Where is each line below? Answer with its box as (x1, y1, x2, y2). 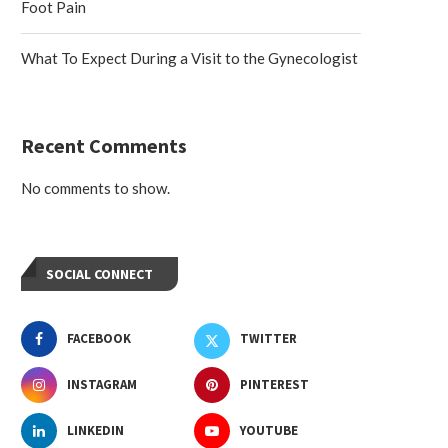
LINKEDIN (67, 422, 124, 439)
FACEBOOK (67, 330, 131, 347)
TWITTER (240, 330, 298, 347)
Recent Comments (21, 133, 187, 158)
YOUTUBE (240, 422, 299, 439)
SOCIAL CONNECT (46, 265, 153, 283)
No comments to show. (21, 179, 170, 197)
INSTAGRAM (67, 376, 137, 393)
